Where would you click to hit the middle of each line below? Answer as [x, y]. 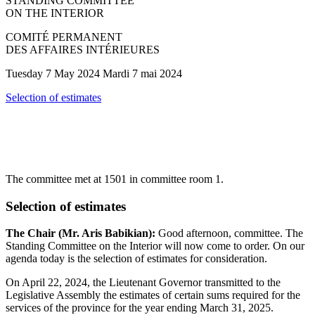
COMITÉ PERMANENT [64, 37]
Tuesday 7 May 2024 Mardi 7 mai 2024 [94, 73]
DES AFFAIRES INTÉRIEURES [83, 49]
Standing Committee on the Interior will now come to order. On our [155, 246]
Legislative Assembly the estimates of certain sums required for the [153, 295]
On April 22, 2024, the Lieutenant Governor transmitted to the [143, 283]
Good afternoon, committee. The [229, 233]
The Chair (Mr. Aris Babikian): [81, 233]
